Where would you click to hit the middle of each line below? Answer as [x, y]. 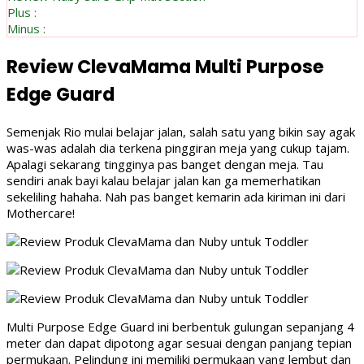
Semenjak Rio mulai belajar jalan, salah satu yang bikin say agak [181, 131]
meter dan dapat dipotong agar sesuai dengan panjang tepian [179, 342]
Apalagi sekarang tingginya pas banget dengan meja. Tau [165, 164]
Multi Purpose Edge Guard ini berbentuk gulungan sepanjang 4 [180, 326]
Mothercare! [41, 212]
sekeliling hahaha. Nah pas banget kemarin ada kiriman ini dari [176, 196]
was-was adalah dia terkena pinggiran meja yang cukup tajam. [178, 147]
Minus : [26, 29]
